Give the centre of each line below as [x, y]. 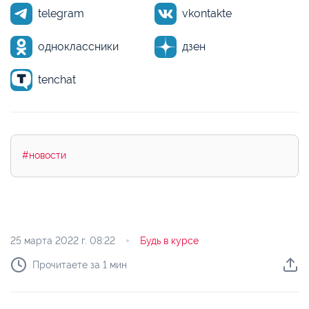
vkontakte [207, 14]
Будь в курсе [169, 241]
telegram [61, 14]
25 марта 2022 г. [53, 241]
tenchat [57, 80]
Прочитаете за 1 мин [80, 265]
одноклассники [78, 47]
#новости [44, 156]
